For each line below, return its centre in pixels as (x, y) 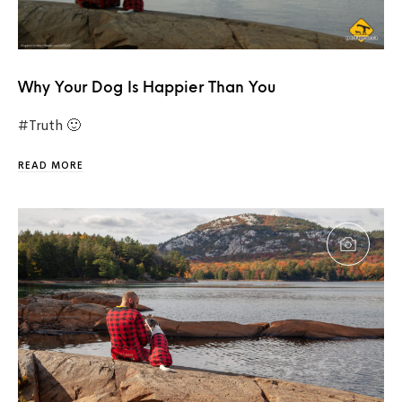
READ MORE (51, 166)
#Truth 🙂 (49, 126)
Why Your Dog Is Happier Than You (147, 89)
